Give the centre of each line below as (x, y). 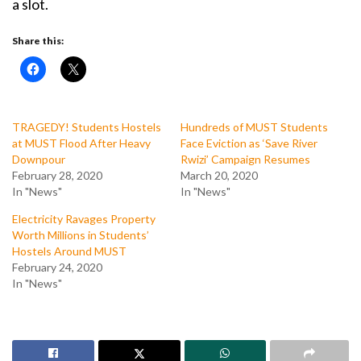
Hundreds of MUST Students (254, 127)
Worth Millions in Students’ (81, 234)
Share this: (38, 40)
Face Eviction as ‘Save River (249, 143)
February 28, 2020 (57, 175)
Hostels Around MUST (69, 251)
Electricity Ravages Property (84, 218)
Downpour (39, 159)
